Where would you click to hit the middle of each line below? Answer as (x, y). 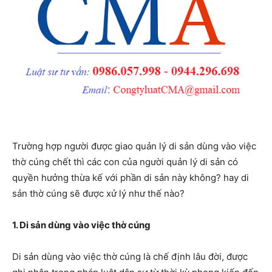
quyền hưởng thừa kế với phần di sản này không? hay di (131, 178)
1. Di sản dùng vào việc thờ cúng (81, 225)
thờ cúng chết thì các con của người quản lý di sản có (125, 162)
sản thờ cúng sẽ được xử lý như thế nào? (98, 194)
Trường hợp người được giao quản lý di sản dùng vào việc (134, 146)
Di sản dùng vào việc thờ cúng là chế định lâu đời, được (130, 257)
